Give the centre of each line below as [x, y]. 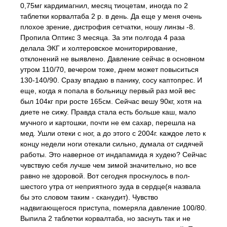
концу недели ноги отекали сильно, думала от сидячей [112, 144]
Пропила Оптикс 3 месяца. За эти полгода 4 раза [103, 37]
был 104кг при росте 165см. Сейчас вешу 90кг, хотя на [111, 101]
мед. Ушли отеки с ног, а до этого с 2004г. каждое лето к [113, 133]
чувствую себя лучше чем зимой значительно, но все [108, 165]
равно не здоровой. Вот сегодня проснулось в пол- [105, 176]
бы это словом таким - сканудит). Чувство [89, 197]
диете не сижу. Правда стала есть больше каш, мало [108, 112]
